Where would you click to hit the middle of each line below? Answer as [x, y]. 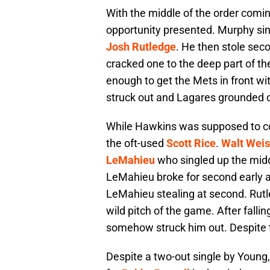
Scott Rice [191, 143]
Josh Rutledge [141, 47]
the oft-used [136, 143]
